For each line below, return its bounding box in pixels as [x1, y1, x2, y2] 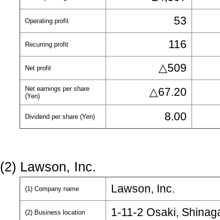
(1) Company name [25, 185, 79, 192]
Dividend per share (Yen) [25, 113, 95, 120]
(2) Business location [25, 209, 85, 216]
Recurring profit [25, 41, 68, 48]
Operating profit [25, 17, 69, 25]
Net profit [25, 64, 51, 72]
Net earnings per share [25, 85, 89, 92]
